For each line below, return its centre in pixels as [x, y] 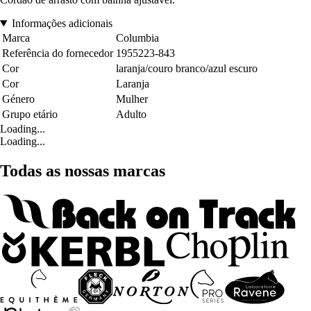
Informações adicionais [62, 24]
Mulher [132, 99]
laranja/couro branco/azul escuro [187, 69]
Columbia [137, 38]
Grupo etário [30, 115]
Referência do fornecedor [58, 53]
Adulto [131, 115]
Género [18, 99]
